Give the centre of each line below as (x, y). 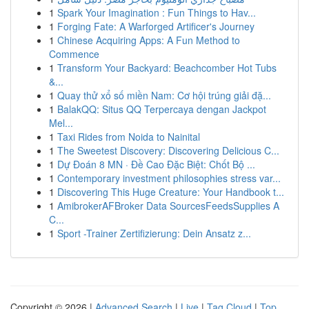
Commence (74, 54)
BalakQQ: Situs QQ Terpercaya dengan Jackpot (162, 109)
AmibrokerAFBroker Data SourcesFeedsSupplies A (168, 206)
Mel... (61, 123)
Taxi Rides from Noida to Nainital (129, 137)
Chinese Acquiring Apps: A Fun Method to (149, 40)
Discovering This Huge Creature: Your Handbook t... (171, 192)
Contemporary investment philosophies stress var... (169, 178)
